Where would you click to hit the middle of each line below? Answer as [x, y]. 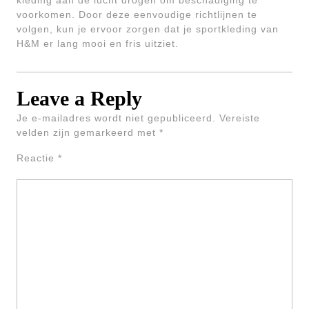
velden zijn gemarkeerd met [88, 132]
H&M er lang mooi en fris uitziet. [98, 43]
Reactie [37, 158]
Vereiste [240, 118]
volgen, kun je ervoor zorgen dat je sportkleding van [148, 29]
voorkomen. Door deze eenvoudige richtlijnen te [137, 14]
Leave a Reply [79, 98]
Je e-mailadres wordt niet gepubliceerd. [116, 118]
